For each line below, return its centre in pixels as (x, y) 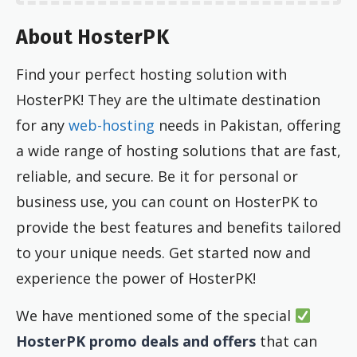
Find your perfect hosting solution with (151, 74)
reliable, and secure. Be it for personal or (157, 176)
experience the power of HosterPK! (136, 278)
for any (42, 125)
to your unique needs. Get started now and (163, 252)
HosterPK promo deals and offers (136, 341)
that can (286, 341)
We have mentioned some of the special (155, 315)
